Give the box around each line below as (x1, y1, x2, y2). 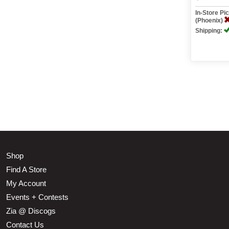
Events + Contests (6, 193, 68, 201)
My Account (6, 179, 46, 188)
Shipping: (195, 27, 224, 34)
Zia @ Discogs (6, 207, 56, 215)
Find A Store (6, 165, 47, 174)
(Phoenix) (195, 17, 225, 24)
